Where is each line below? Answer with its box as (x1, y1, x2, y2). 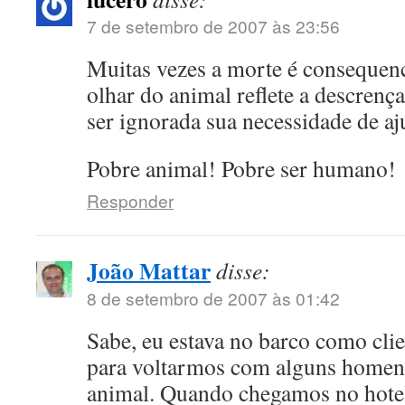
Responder (87, 188, 174, 212)
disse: (216, 255, 270, 286)
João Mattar (87, 253, 211, 287)
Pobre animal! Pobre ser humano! (87, 153, 396, 184)
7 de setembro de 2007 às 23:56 (87, 14, 340, 38)
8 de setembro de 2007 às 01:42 (87, 286, 340, 310)
